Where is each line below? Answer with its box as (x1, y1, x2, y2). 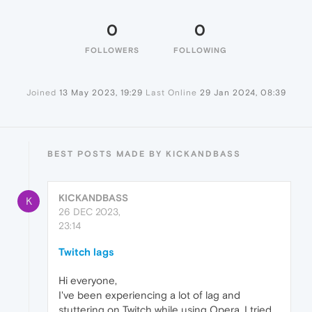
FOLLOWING (173, 46, 227, 55)
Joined (26, 88, 56, 98)
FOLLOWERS (85, 46, 139, 55)
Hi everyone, (58, 274, 117, 287)
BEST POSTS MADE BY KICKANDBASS (47, 149, 241, 159)
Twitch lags (58, 246, 114, 258)
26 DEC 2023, (58, 206, 120, 218)
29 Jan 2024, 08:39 (199, 88, 286, 98)
